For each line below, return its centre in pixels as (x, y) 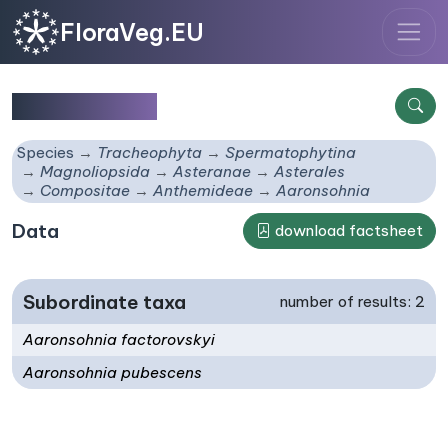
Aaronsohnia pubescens (113, 372)
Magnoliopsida (95, 172)
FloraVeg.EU (132, 32)
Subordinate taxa (105, 301)
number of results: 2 (352, 301)
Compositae (85, 191)
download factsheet (347, 231)
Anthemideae (203, 191)
